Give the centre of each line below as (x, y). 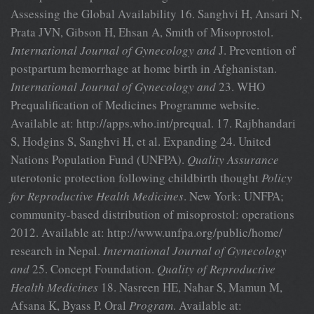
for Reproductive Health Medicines (97, 196)
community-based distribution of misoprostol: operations (152, 214)
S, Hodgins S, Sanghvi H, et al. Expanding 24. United (141, 141)
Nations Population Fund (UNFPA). (99, 159)
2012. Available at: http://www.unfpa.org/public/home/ (146, 232)
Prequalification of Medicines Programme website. (135, 104)
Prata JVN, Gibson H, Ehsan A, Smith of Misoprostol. (142, 32)
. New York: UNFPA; (234, 196)
